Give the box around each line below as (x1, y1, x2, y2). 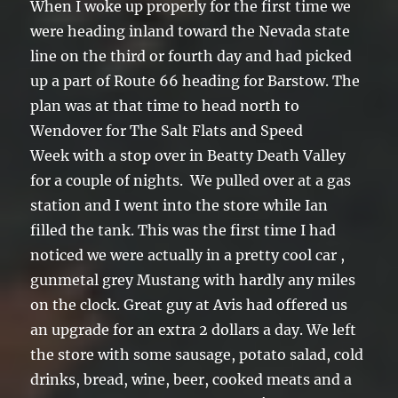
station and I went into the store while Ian (30, 196, 329, 215)
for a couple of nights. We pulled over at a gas (30, 171, 352, 190)
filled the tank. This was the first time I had (30, 221, 337, 240)
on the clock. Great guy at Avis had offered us (30, 296, 348, 314)
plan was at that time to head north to (30, 97, 300, 115)
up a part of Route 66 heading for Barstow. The (30, 72, 361, 91)
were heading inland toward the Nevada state (30, 22, 351, 41)
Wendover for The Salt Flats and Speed (30, 122, 304, 140)
